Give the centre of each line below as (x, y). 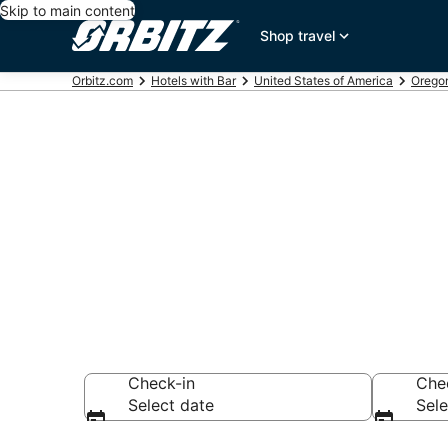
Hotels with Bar (193, 80)
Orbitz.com (102, 80)
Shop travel (298, 35)
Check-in (161, 383)
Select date (171, 405)
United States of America (323, 80)
